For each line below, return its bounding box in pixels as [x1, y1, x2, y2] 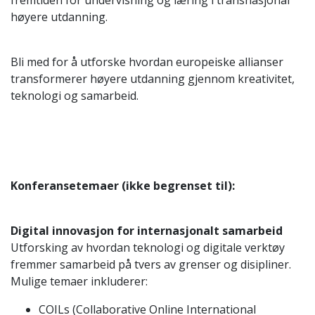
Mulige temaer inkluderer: [11, 273, 148, 289]
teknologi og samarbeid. [11, 87, 139, 103]
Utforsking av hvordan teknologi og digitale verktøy [11, 239, 285, 255]
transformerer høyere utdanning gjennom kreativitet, [11, 70, 295, 86]
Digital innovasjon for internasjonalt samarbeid [11, 222, 283, 238]
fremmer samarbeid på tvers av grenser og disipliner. [11, 256, 291, 272]
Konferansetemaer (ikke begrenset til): [11, 177, 235, 193]
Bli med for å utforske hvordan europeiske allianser [11, 53, 283, 70]
